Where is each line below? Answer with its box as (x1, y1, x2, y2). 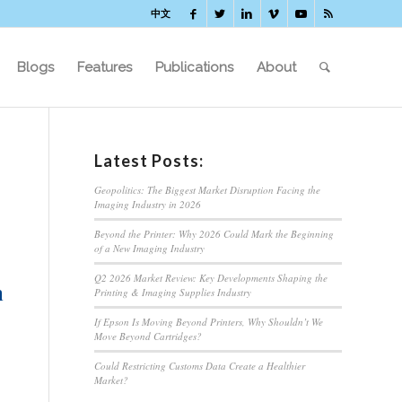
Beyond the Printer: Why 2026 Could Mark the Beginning (94, 227, 335, 240)
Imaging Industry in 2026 (94, 197, 202, 211)
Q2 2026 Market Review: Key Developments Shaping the (94, 271, 328, 284)
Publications (155, 59, 233, 75)
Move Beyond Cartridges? (94, 329, 203, 343)
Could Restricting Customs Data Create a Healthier (94, 359, 306, 372)
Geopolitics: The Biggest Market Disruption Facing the (94, 183, 321, 197)
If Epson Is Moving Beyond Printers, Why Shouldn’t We (94, 315, 324, 328)
